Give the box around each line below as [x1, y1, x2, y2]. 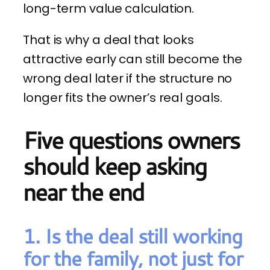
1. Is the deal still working [23, 221, 242, 250]
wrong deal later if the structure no [23, 70, 233, 87]
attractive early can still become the [23, 51, 243, 68]
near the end [23, 175, 144, 209]
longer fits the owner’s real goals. [23, 89, 222, 107]
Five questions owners [23, 123, 239, 157]
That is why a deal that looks [23, 31, 195, 49]
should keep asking [23, 149, 206, 183]
